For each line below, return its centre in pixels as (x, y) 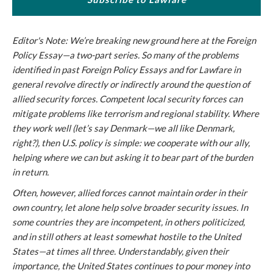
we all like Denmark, (194, 128)
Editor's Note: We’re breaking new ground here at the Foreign (134, 40)
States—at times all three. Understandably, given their (120, 251)
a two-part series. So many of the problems (154, 55)
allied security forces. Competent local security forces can (127, 99)
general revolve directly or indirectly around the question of (131, 84)
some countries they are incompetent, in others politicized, (129, 222)
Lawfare (215, 69)
